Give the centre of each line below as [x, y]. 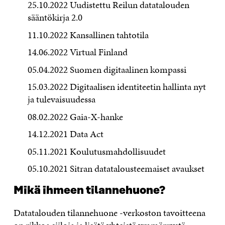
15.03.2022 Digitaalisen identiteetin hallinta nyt [117, 87]
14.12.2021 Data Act [66, 134]
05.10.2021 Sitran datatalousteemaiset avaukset [116, 169]
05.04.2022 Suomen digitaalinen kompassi [107, 69]
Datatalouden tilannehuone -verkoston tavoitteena [109, 213]
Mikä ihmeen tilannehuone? [89, 191]
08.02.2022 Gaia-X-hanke [76, 117]
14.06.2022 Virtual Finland [78, 52]
